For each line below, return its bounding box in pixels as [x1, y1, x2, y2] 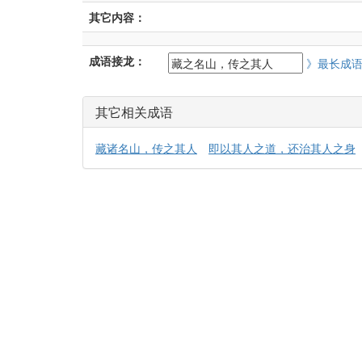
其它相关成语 [95, 103, 173, 121]
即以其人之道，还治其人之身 [208, 140, 356, 156]
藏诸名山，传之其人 [95, 140, 197, 156]
